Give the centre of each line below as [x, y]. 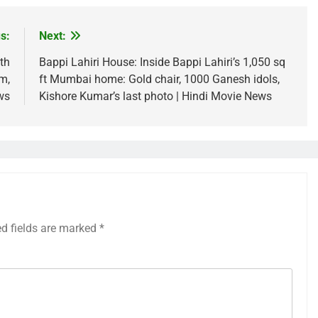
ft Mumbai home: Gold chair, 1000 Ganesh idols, [159, 79]
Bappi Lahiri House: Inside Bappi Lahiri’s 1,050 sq [162, 62]
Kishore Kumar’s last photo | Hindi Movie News [155, 96]
